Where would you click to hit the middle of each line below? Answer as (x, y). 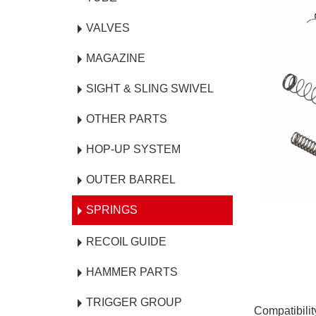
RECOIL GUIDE (126, 242)
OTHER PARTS (127, 119)
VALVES (108, 28)
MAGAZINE (116, 58)
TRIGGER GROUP (134, 302)
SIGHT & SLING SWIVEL (150, 89)
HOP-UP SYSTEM (133, 149)
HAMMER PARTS (132, 272)
